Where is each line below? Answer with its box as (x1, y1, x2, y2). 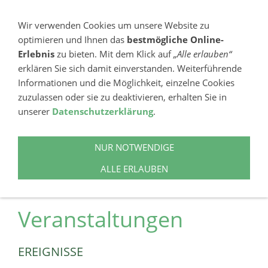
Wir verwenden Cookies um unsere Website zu (18, 19, 209, 31)
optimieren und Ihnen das (18, 33, 127, 45)
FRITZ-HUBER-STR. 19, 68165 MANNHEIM (44, 141, 218, 153)
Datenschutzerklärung (52, 105, 153, 117)
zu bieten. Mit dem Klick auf (54, 48, 173, 60)
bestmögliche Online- (127, 33, 224, 45)
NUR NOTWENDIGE (94, 141, 174, 153)
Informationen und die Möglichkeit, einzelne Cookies (18, 77, 234, 89)
